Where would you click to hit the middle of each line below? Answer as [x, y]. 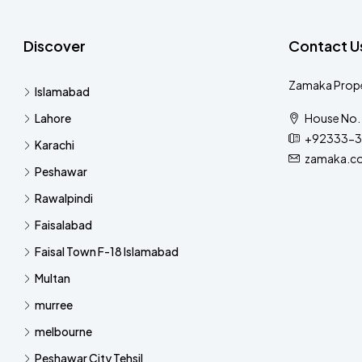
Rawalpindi [64, 198]
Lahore [53, 118]
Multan [53, 278]
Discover [55, 46]
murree [54, 305]
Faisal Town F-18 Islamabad [107, 252]
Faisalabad [63, 225]
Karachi [55, 145]
